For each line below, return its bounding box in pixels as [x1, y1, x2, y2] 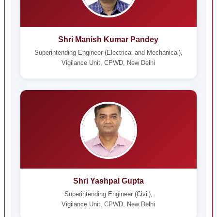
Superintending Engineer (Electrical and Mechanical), [34, 49, 183, 56]
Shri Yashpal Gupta [73, 177, 144, 185]
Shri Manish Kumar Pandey [58, 35, 159, 44]
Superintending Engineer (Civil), [64, 190, 153, 198]
